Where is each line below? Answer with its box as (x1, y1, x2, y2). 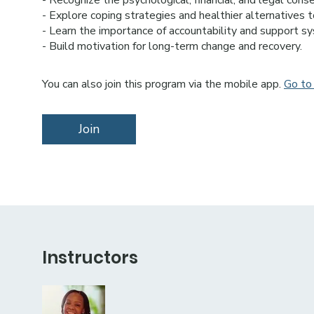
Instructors (42, 246, 138, 269)
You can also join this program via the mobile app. (42, 76, 281, 92)
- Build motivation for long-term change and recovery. (42, 39, 302, 54)
